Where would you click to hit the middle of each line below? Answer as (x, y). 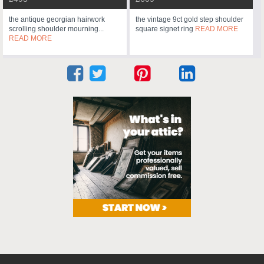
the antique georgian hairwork (57, 20)
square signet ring (165, 29)
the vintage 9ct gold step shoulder (189, 20)
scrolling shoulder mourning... (56, 29)
